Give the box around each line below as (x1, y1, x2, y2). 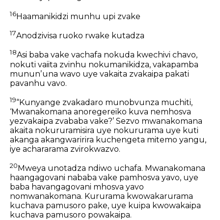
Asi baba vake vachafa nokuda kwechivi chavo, (17, 50, 197, 60)
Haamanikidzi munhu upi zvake (16, 12, 140, 22)
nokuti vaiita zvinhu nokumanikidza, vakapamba (10, 59, 198, 69)
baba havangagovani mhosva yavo (10, 182, 144, 192)
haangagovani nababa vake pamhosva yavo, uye (10, 173, 198, 183)
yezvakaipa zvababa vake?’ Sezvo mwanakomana (10, 116, 202, 126)
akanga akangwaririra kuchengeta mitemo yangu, (10, 135, 206, 145)
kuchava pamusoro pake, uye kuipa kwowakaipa (10, 201, 201, 211)
